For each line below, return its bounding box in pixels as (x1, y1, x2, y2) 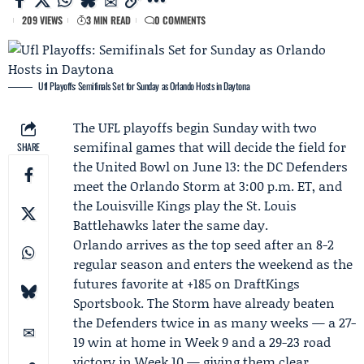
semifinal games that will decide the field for (73, 137, 346, 156)
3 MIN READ (86, 13, 131, 27)
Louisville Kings (96, 196, 191, 214)
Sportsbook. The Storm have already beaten (73, 293, 335, 312)
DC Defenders (266, 157, 348, 175)
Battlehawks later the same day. (73, 215, 268, 234)
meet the (73, 176, 130, 195)
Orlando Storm (130, 176, 220, 195)
